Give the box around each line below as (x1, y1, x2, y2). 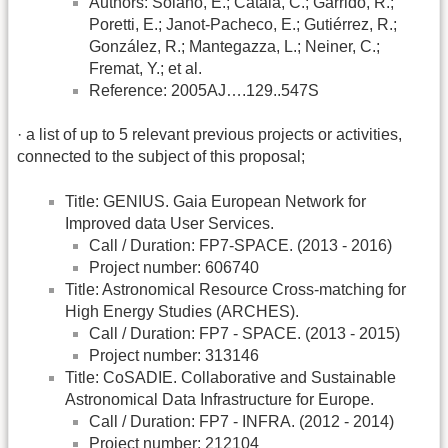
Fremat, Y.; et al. (89, 60, 202, 78)
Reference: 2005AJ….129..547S (89, 82, 319, 100)
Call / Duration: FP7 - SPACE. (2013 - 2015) (89, 324, 400, 342)
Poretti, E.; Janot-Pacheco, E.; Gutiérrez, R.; (89, 16, 397, 34)
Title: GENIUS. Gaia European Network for (65, 192, 366, 210)
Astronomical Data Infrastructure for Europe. (65, 390, 374, 408)
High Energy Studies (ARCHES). (65, 302, 299, 320)
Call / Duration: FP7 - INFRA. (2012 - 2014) (89, 412, 394, 430)
